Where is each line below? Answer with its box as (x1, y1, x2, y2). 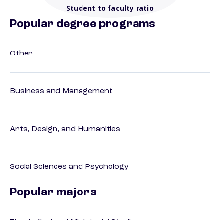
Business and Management (10, 87, 112, 96)
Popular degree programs (10, 18, 156, 30)
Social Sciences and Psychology (10, 163, 129, 171)
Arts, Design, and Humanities (10, 125, 120, 134)
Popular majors (10, 187, 97, 199)
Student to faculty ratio (66, 3, 154, 13)
